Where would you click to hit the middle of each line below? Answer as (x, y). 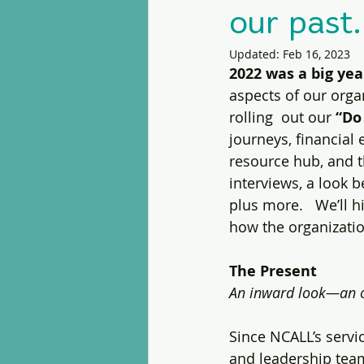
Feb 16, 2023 (316, 54)
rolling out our (282, 117)
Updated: (256, 54)
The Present (273, 271)
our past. (295, 25)
